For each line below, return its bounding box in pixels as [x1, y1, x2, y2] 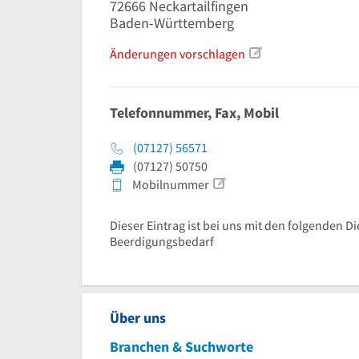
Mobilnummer [130, 176, 209, 193]
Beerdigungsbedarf [110, 233, 214, 250]
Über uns [110, 309, 166, 328]
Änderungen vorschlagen [110, 46, 245, 63]
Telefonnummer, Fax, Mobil [110, 103, 279, 123]
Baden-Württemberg [110, 13, 234, 32]
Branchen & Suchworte [110, 337, 253, 357]
